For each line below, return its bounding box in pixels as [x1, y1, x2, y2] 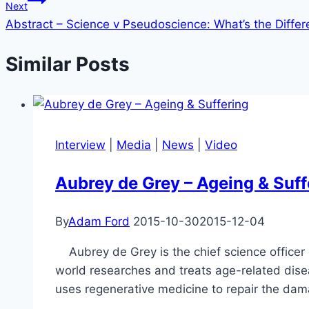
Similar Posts [6, 52, 130, 77]
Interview [55, 137, 106, 152]
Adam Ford [68, 214, 130, 228]
